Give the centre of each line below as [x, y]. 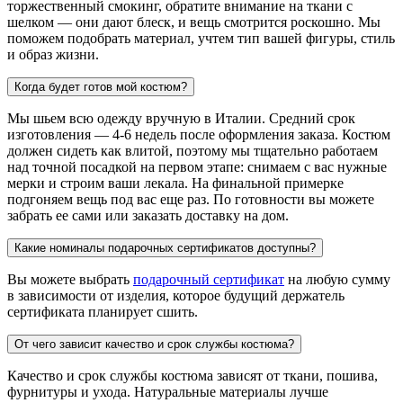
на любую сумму [337, 279]
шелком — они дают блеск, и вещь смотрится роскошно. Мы [194, 22]
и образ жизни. [53, 54]
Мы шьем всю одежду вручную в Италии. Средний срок [181, 118]
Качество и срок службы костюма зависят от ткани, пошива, [193, 375]
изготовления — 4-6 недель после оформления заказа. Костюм [199, 134]
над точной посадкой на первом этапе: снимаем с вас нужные [197, 166]
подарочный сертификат [209, 279]
